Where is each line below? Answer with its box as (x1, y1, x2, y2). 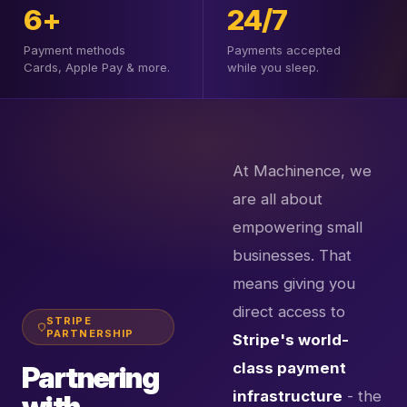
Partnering (22, 360, 158, 396)
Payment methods (23, 43, 125, 58)
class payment (233, 359, 346, 378)
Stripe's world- (233, 331, 349, 350)
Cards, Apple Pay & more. (23, 60, 170, 75)
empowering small (233, 218, 362, 237)
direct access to (233, 303, 345, 322)
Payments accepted (226, 43, 341, 58)
